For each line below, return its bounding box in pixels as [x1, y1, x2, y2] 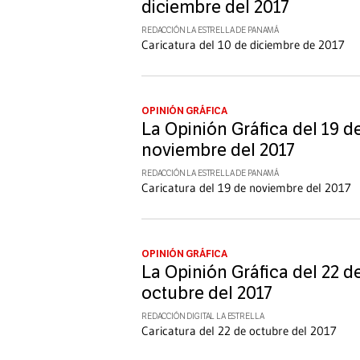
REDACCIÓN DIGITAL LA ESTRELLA [141, 312, 264, 322]
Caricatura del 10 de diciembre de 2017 [141, 37, 345, 53]
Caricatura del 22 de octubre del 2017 [141, 323, 337, 339]
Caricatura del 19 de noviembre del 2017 [141, 180, 351, 196]
